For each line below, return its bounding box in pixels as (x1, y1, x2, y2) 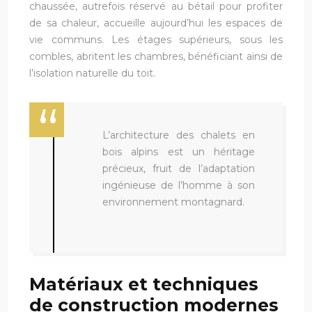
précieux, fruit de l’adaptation (102, 162, 255, 175)
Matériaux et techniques (29, 273, 258, 295)
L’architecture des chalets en (102, 128, 255, 141)
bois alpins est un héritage (102, 145, 255, 158)
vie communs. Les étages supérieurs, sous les (29, 33, 283, 46)
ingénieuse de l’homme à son (102, 178, 255, 192)
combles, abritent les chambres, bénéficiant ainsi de (29, 49, 283, 63)
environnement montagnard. (102, 195, 244, 208)
